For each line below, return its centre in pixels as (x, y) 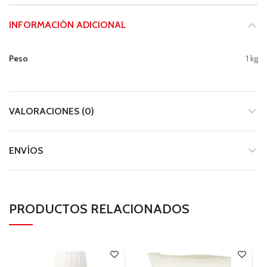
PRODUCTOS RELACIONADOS (99, 209)
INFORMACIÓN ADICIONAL (67, 25)
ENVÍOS (26, 151)
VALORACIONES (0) (52, 111)
